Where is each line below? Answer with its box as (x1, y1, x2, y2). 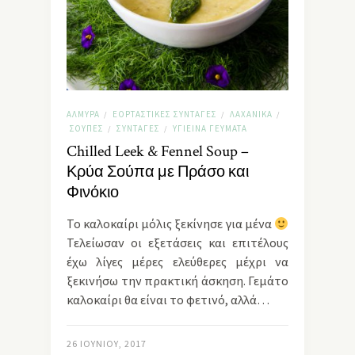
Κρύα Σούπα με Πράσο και (67, 162, 249, 183)
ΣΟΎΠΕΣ (70, 123, 104, 135)
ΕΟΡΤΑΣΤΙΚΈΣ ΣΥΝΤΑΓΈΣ (113, 109, 217, 120)
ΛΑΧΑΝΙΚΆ (230, 109, 273, 120)
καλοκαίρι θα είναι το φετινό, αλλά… (67, 292, 269, 308)
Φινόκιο (67, 182, 119, 204)
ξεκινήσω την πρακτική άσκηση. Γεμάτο (67, 273, 288, 289)
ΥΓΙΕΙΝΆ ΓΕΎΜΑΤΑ (173, 123, 247, 135)
